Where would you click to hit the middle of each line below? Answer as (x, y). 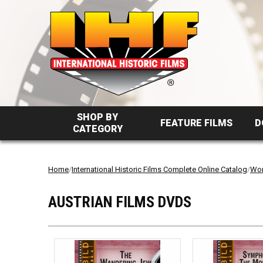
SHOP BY (98, 117)
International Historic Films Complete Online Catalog (159, 169)
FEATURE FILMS (197, 123)
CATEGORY (97, 129)
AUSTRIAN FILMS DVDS (120, 202)
